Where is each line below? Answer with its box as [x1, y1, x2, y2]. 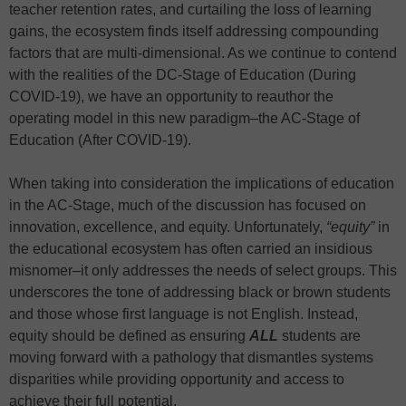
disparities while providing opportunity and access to [9, 372, 344, 388]
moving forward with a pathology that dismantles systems [9, 350, 373, 366]
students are [278, 328, 361, 344]
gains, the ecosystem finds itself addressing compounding [9, 24, 379, 40]
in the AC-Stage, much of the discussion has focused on [9, 198, 366, 214]
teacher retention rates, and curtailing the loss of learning [9, 2, 372, 18]
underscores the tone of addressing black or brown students [9, 285, 391, 301]
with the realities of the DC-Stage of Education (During [9, 67, 356, 83]
